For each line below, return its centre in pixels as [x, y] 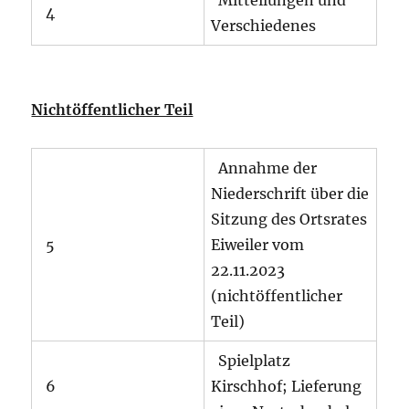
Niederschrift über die [290, 193]
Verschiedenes [264, 25]
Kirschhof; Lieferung [287, 386]
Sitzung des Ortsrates [289, 219]
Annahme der [264, 168]
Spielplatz [251, 360]
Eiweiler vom [258, 244]
